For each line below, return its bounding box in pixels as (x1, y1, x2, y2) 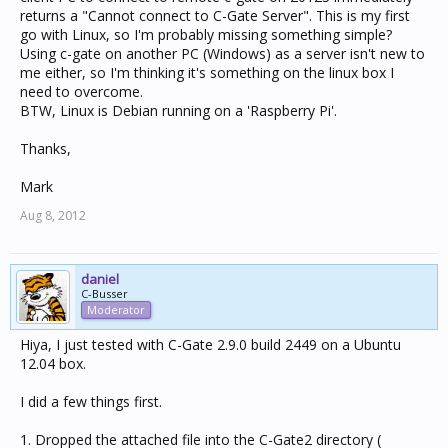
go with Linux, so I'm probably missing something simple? (20, 25, 392, 44)
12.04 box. (20, 354, 86, 373)
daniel (81, 270, 119, 288)
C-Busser (81, 286, 128, 301)
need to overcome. (20, 82, 143, 101)
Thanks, (20, 139, 71, 158)
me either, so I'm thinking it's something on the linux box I (20, 63, 394, 82)
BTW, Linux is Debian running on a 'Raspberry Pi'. (20, 101, 337, 120)
